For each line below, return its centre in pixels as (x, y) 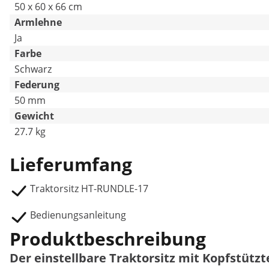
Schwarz (33, 69)
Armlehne (38, 22)
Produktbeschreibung (108, 239)
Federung (37, 85)
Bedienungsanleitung (78, 215)
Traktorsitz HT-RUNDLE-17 (89, 189)
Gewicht (34, 116)
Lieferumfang (71, 164)
